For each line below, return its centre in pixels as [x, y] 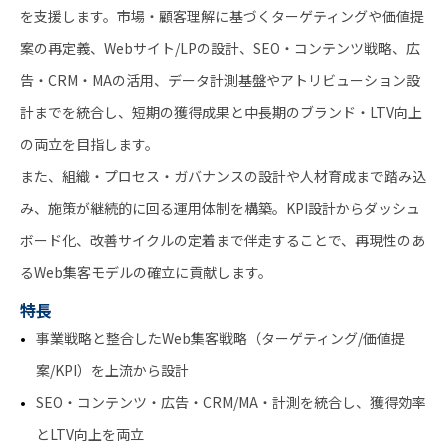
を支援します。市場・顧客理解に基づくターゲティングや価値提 [222, 15]
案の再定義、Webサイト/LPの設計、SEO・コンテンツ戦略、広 [220, 47]
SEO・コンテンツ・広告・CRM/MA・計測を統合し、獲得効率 [231, 401]
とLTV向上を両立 [90, 433]
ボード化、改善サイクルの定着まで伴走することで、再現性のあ [222, 239]
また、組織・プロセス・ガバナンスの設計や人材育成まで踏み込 [223, 175]
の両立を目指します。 [89, 143]
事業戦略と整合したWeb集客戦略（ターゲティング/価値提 [220, 337]
